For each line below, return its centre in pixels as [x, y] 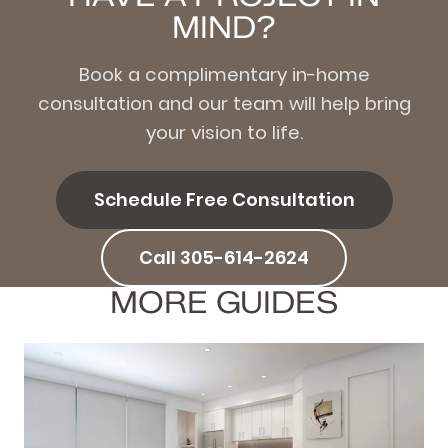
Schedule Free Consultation [224, 200]
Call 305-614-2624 [224, 258]
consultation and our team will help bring [224, 104]
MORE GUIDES [224, 303]
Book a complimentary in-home [224, 75]
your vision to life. [224, 133]
